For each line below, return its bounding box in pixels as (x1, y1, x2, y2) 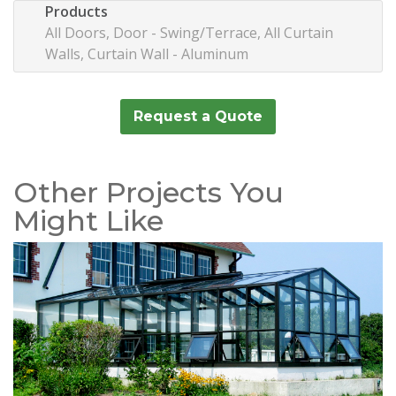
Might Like (13, 202, 164, 238)
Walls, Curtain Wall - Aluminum (45, 43, 248, 64)
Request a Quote (133, 107, 263, 125)
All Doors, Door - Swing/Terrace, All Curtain (45, 22, 333, 42)
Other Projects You (13, 174, 284, 209)
